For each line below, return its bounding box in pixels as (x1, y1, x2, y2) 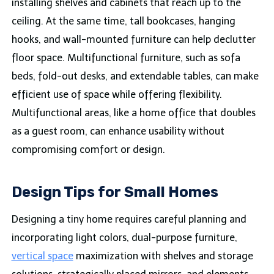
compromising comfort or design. (11, 143, 165, 155)
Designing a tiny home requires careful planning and (11, 213, 246, 225)
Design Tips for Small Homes (11, 183, 218, 201)
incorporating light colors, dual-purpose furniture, (11, 231, 237, 243)
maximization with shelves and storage (73, 250, 253, 262)
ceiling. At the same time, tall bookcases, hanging (11, 15, 235, 27)
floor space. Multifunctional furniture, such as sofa (11, 51, 240, 64)
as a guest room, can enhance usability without (11, 125, 224, 137)
